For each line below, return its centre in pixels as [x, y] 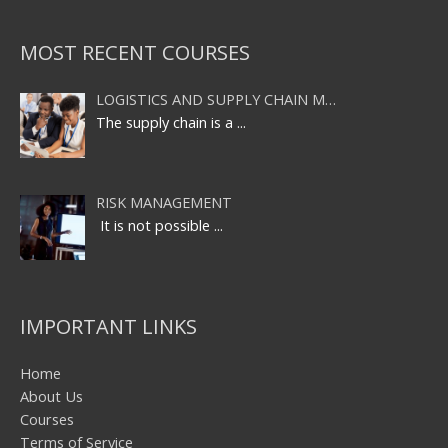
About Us [51, 395]
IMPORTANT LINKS [108, 326]
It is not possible [154, 224]
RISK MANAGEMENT [163, 201]
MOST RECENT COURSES [135, 53]
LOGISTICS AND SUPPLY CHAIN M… [215, 99]
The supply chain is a [166, 122]
